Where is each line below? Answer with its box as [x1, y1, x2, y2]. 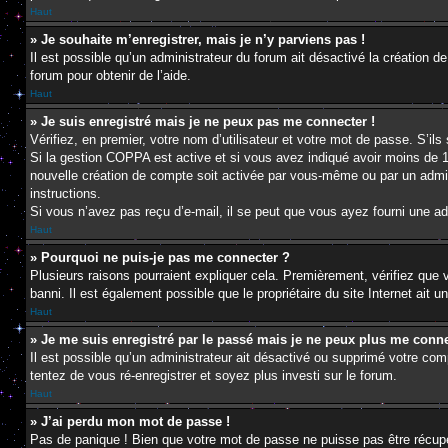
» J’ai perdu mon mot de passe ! [30, 414, 230, 429]
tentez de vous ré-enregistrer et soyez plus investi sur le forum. [30, 368, 397, 383]
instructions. [30, 186, 101, 201]
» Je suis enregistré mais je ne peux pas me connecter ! [30, 114, 375, 129]
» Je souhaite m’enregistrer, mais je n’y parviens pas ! [30, 32, 365, 47]
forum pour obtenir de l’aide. [30, 68, 191, 83]
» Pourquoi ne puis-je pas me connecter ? [30, 250, 290, 265]
